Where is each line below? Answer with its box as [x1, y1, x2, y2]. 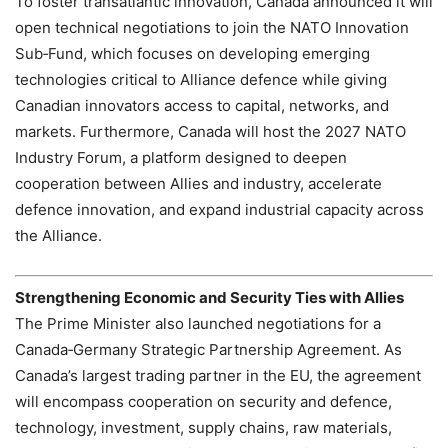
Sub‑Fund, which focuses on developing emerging [15, 44, 370, 64]
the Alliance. [15, 226, 102, 246]
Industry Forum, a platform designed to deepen [15, 148, 347, 168]
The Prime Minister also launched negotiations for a [15, 313, 381, 333]
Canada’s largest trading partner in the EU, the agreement [15, 365, 421, 385]
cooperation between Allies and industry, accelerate [15, 174, 382, 194]
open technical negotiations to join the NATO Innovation [15, 18, 409, 38]
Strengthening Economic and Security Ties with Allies [15, 287, 404, 307]
